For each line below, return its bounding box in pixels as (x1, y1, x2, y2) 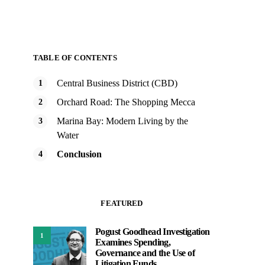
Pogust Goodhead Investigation (95, 227, 210, 237)
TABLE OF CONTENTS (33, 53, 117, 62)
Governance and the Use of (95, 248, 195, 258)
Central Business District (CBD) (57, 78, 177, 88)
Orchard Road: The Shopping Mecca (57, 97, 195, 107)
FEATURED (101, 199, 143, 208)
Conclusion (57, 149, 102, 159)
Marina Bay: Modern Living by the (57, 116, 188, 126)
